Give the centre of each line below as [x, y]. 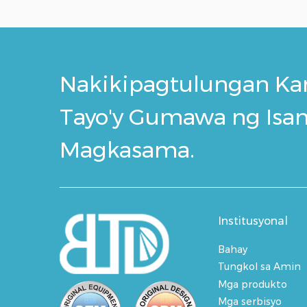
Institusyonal [253, 221]
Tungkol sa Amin [260, 267]
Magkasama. [127, 150]
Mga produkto [253, 284]
